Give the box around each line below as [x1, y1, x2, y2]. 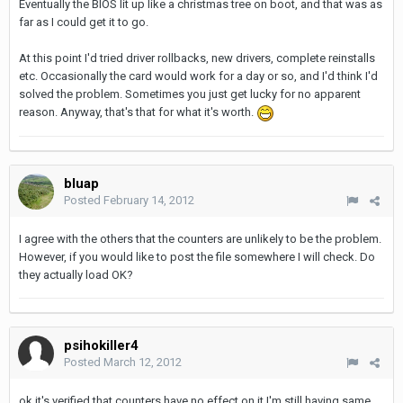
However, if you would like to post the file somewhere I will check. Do [19, 250, 375, 264]
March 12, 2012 [103, 355, 182, 369]
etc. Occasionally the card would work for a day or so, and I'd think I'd [19, 69, 378, 83]
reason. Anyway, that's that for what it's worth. [19, 105, 256, 119]
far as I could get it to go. [19, 15, 148, 29]
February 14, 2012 [103, 193, 194, 207]
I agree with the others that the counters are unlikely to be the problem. [19, 232, 381, 246]
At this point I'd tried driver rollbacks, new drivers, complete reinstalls [19, 51, 375, 65]
